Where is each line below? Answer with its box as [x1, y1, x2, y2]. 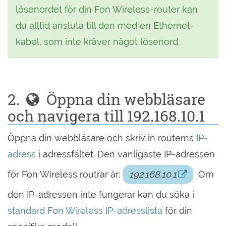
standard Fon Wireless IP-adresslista [8, 205, 162, 216]
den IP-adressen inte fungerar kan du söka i [8, 189, 194, 200]
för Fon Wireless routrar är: [8, 169, 123, 180]
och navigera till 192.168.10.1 [8, 106, 205, 126]
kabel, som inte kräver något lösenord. [16, 36, 180, 47]
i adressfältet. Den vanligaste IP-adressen [36, 149, 215, 159]
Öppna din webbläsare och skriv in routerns [8, 133, 196, 143]
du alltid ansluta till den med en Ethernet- [16, 20, 194, 31]
